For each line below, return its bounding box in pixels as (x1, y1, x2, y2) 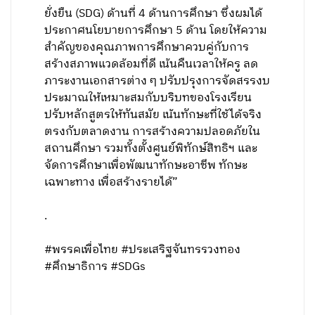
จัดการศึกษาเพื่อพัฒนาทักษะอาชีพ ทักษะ (44, 156, 248, 175)
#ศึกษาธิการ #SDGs (44, 257, 146, 276)
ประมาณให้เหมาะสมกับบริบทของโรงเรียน (44, 89, 252, 108)
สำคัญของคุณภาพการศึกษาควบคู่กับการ (44, 38, 250, 57)
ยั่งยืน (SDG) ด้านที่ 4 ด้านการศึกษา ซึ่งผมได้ (44, 4, 263, 23)
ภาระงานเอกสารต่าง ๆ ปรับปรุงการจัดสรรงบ (44, 72, 271, 91)
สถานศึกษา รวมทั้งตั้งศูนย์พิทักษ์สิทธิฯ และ (44, 139, 258, 158)
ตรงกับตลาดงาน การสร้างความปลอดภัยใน (44, 122, 261, 141)
